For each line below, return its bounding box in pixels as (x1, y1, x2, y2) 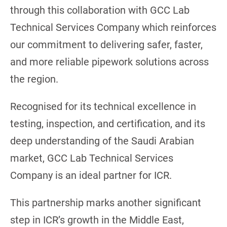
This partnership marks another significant (10, 196, 201, 209)
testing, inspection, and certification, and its (10, 117, 205, 130)
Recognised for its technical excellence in (10, 100, 196, 112)
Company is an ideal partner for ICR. (10, 169, 172, 181)
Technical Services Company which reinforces (10, 21, 216, 33)
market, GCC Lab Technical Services (10, 152, 173, 164)
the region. (10, 72, 58, 85)
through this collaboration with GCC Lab (10, 4, 190, 16)
